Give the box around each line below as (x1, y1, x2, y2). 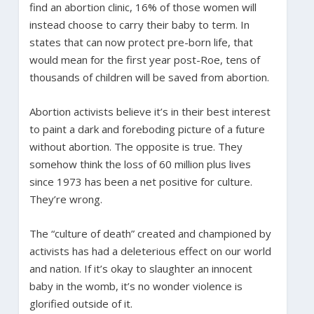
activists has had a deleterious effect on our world (29, 244, 271, 259)
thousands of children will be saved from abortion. (29, 70, 269, 85)
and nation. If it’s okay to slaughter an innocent (29, 261, 252, 276)
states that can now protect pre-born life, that (29, 35, 253, 50)
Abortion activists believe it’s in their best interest (29, 104, 271, 119)
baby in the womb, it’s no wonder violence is (29, 279, 243, 294)
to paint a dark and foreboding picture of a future (29, 122, 265, 137)
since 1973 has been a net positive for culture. (29, 175, 252, 189)
